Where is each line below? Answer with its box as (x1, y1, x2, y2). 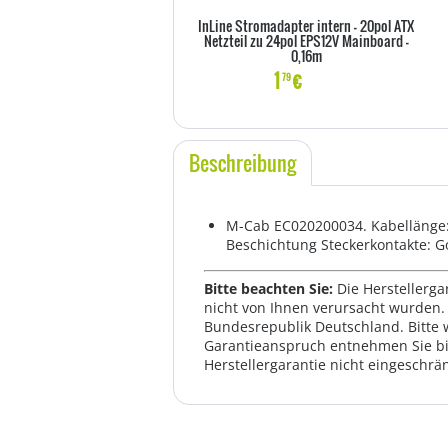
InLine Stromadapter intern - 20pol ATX (198, 15, 414, 36)
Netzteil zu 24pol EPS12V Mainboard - (203, 30, 409, 51)
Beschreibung (189, 148, 296, 178)
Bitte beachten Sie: (204, 279, 337, 298)
